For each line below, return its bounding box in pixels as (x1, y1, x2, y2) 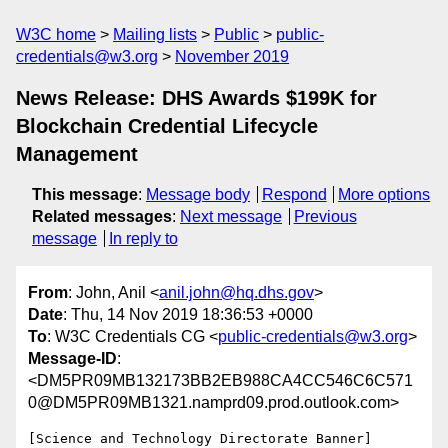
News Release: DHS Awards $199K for (16, 87, 377, 109)
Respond (261, 186, 327, 203)
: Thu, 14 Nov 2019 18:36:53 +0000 (63, 306, 313, 324)
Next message (180, 208, 282, 225)
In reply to (108, 230, 178, 247)
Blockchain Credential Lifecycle (16, 115, 318, 137)
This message (32, 186, 138, 203)
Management (16, 143, 138, 165)
